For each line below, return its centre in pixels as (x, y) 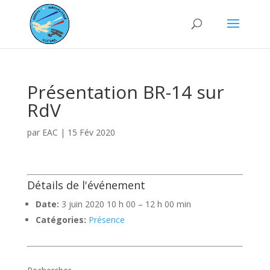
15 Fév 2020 (91, 132)
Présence (106, 220)
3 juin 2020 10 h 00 (98, 204)
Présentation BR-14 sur (125, 92)
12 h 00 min (168, 204)
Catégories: (61, 220)
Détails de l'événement (86, 185)
